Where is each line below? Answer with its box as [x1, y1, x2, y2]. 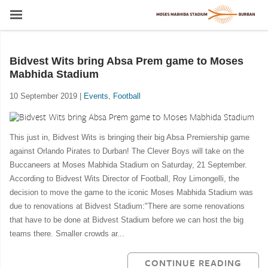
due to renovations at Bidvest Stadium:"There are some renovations [10, 202, 245, 211]
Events [84, 92, 108, 100]
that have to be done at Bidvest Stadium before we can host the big [10, 215, 243, 224]
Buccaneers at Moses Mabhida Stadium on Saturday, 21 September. [10, 160, 247, 169]
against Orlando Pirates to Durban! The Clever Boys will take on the [10, 147, 244, 156]
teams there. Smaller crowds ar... [10, 229, 124, 238]
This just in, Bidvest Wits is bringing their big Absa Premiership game [10, 133, 249, 142]
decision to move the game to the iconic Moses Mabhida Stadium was [10, 188, 253, 197]
